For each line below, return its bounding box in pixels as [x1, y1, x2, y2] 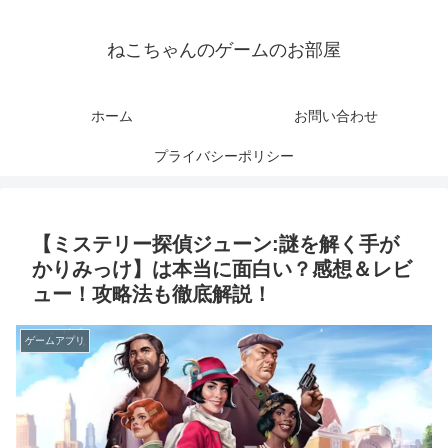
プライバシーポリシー [154, 148, 294, 165]
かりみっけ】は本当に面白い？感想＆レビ [32, 258, 412, 281]
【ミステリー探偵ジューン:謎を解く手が [32, 233, 399, 256]
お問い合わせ [294, 108, 378, 125]
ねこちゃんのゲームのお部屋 [107, 40, 341, 61]
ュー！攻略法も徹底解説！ [32, 283, 272, 306]
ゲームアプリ [25, 335, 85, 347]
